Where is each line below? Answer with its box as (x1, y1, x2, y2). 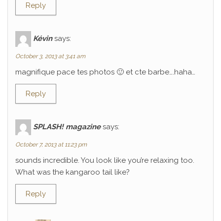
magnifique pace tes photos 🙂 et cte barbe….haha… (15, 68, 195, 76)
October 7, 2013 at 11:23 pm (15, 141, 87, 148)
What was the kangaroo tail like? (15, 168, 130, 177)
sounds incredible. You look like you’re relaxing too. (15, 156, 194, 165)
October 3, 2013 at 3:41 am (15, 53, 85, 60)
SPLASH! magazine (33, 122, 101, 131)
